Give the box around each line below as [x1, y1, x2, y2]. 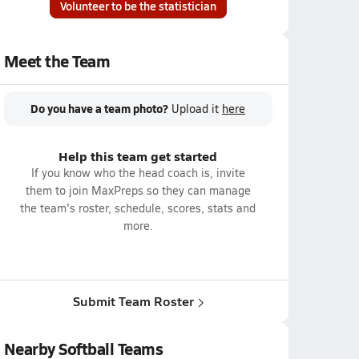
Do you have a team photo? [30, 100, 168, 116]
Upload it [171, 101, 222, 116]
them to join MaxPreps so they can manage [25, 183, 251, 198]
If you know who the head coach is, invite [30, 165, 245, 180]
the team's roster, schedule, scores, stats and [20, 200, 256, 216]
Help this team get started [58, 147, 217, 165]
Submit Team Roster [72, 292, 194, 310]
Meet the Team [3, 50, 111, 72]
